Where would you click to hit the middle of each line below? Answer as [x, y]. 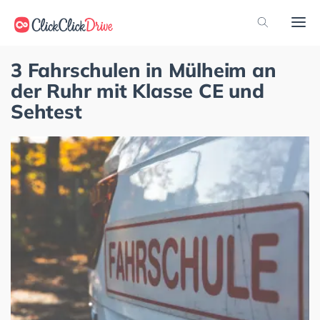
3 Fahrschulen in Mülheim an [144, 70]
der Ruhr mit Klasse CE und [137, 91]
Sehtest [46, 111]
